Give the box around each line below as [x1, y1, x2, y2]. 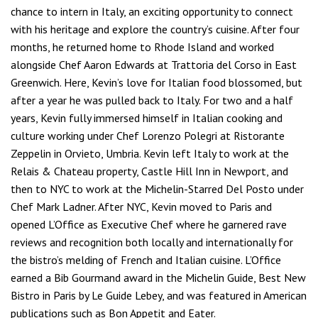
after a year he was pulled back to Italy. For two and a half [11, 93, 293, 107]
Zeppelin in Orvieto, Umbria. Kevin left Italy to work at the [11, 146, 289, 160]
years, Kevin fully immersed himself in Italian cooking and [11, 111, 283, 125]
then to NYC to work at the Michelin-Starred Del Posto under [11, 182, 304, 196]
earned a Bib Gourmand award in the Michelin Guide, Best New [11, 270, 306, 285]
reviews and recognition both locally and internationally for [11, 235, 293, 249]
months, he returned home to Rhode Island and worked [11, 40, 274, 54]
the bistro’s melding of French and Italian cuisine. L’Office [11, 253, 281, 267]
